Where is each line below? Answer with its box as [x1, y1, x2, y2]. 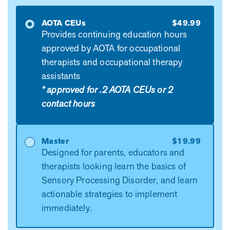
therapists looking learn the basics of [42, 160, 186, 172]
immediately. [42, 201, 94, 214]
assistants [42, 69, 81, 82]
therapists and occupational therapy [42, 55, 183, 68]
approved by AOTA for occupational [42, 42, 181, 54]
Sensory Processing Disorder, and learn [42, 174, 198, 186]
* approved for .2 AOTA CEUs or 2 [42, 83, 174, 96]
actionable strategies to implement [42, 187, 178, 200]
